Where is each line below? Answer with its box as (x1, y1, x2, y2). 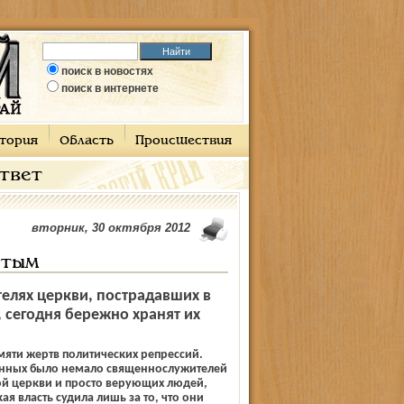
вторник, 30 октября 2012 (31, 221, 190, 234)
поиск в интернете (61, 82, 159, 95)
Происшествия (134, 135, 232, 147)
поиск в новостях (61, 65, 153, 78)
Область (59, 135, 114, 147)
